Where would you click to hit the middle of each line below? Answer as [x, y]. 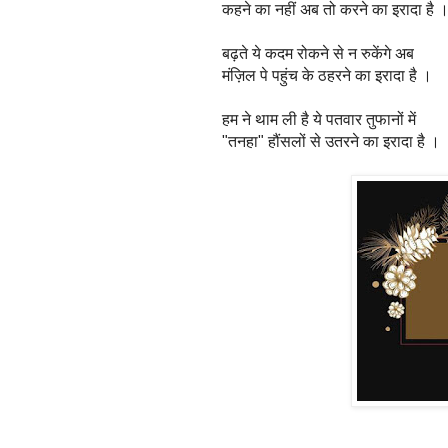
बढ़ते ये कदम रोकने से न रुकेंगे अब [318, 53]
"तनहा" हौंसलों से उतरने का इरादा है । [331, 141]
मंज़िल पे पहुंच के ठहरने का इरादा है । [327, 75]
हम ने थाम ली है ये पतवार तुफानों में [319, 119]
